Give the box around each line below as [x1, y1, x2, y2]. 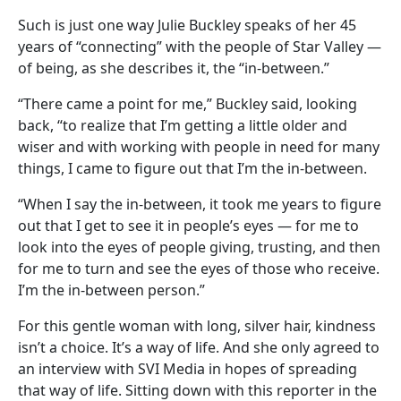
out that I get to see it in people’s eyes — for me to [18, 215, 359, 235]
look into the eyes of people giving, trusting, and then [18, 236, 380, 257]
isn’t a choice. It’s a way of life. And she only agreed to [18, 337, 380, 357]
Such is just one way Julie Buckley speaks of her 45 [18, 14, 356, 35]
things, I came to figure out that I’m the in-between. [18, 158, 367, 178]
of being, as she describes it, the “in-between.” [18, 57, 329, 78]
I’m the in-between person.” [18, 279, 205, 300]
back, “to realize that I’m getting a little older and [18, 115, 347, 135]
